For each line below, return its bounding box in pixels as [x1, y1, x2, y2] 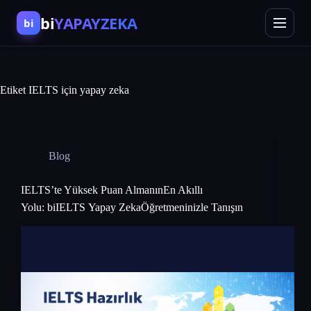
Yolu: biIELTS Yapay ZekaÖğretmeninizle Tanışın [21, 201, 243, 213]
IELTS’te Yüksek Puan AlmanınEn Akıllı [21, 184, 203, 196]
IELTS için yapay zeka [26, 84, 129, 96]
